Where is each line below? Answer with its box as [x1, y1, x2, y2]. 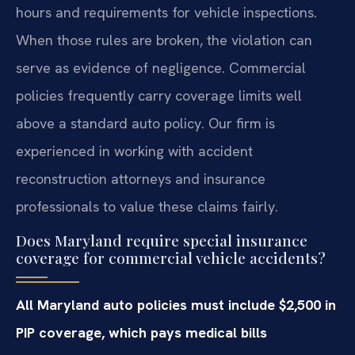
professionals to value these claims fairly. [16, 197, 278, 216]
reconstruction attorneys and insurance [16, 169, 265, 188]
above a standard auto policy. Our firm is [16, 113, 275, 132]
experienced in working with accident [16, 141, 253, 160]
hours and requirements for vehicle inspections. [16, 2, 317, 21]
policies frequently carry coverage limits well [16, 86, 302, 105]
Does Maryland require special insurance [16, 230, 307, 251]
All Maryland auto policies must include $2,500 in [16, 296, 336, 315]
